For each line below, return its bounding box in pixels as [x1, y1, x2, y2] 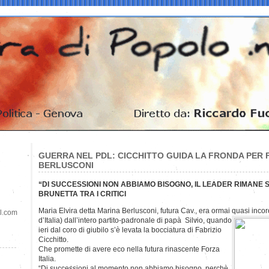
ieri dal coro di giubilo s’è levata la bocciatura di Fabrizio [38, 225, 222, 234]
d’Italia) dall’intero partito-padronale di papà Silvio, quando [38, 216, 232, 225]
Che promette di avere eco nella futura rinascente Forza [38, 244, 220, 253]
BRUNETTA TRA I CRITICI [38, 189, 126, 198]
